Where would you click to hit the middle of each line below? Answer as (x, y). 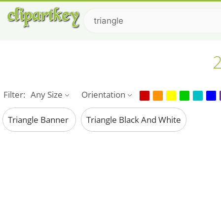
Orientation (103, 94)
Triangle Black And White (134, 120)
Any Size (46, 94)
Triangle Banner (39, 120)
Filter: (14, 94)
